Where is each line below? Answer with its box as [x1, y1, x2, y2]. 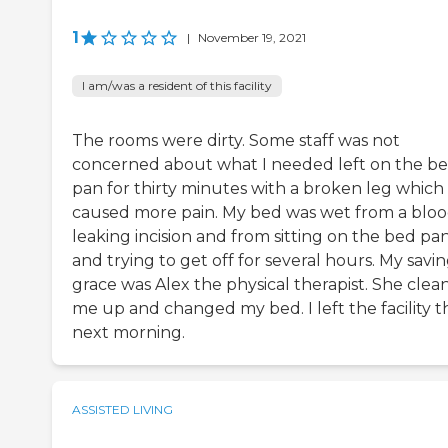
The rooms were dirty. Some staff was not [72, 131, 400, 151]
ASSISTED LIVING [72, 402, 173, 418]
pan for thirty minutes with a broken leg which [72, 179, 444, 199]
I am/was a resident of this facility [82, 78, 272, 94]
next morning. [72, 323, 185, 343]
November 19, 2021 [198, 30, 306, 46]
